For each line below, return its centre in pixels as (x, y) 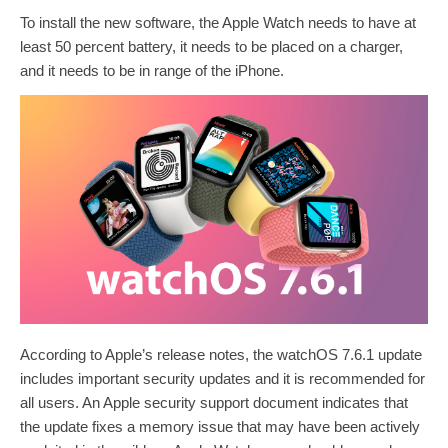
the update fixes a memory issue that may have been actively (220, 426)
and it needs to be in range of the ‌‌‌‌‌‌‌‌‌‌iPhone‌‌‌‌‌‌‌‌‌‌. (152, 70)
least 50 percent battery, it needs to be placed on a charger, (211, 46)
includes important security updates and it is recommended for (222, 378)
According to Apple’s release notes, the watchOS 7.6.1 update (221, 354)
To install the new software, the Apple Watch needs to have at (218, 22)
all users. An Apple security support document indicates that (214, 402)
